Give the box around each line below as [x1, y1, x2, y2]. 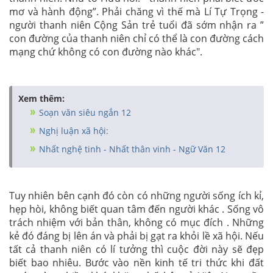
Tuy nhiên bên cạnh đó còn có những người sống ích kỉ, [9, 189, 264, 202]
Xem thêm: [18, 93, 65, 104]
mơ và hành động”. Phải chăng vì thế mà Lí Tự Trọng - [9, 5, 264, 18]
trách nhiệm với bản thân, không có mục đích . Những [9, 216, 264, 229]
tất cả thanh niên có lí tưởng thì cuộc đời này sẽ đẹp [9, 243, 264, 256]
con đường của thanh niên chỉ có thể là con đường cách [9, 32, 264, 45]
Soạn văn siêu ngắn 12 [37, 107, 131, 118]
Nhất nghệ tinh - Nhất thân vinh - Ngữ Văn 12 [37, 143, 225, 155]
